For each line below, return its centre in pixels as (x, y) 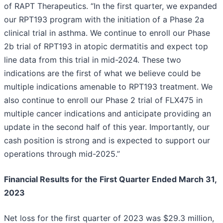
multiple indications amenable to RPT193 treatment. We (108, 87)
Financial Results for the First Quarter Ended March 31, (110, 179)
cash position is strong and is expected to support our (107, 141)
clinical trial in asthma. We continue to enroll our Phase (107, 33)
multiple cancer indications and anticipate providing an (108, 114)
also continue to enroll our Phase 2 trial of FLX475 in (103, 100)
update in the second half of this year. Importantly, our (107, 127)
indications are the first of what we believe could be (102, 73)
